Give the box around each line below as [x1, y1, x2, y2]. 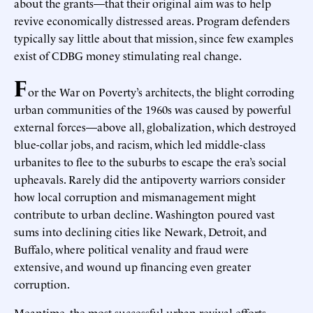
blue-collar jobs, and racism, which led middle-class [14, 136, 265, 152]
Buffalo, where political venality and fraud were [14, 240, 249, 256]
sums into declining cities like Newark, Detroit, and [14, 223, 267, 239]
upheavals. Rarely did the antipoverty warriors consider [14, 170, 285, 187]
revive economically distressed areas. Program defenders [14, 12, 290, 28]
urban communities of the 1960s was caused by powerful [14, 101, 291, 117]
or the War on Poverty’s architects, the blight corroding [28, 83, 294, 99]
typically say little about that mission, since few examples [14, 29, 293, 45]
